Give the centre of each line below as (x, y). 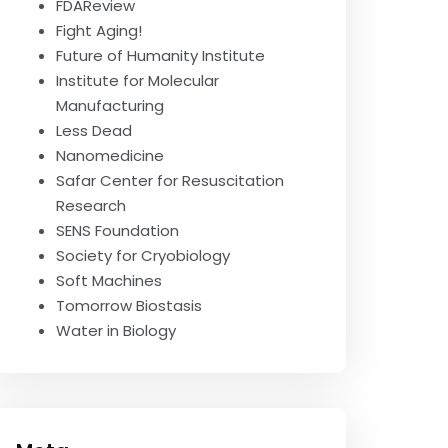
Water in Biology (116, 330)
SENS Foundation (117, 230)
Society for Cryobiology (143, 255)
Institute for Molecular (137, 80)
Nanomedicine (110, 155)
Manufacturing (110, 105)
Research (91, 205)
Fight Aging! (99, 30)
